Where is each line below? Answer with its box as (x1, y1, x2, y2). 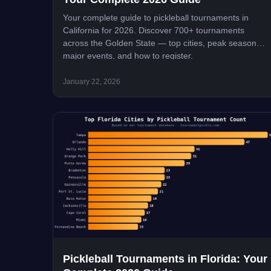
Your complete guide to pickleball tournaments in (63, 12, 249, 22)
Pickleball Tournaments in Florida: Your (63, 252, 267, 265)
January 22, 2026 (63, 77, 120, 87)
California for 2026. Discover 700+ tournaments (63, 25, 244, 35)
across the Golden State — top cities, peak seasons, (63, 38, 263, 48)
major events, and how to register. (63, 50, 193, 60)
